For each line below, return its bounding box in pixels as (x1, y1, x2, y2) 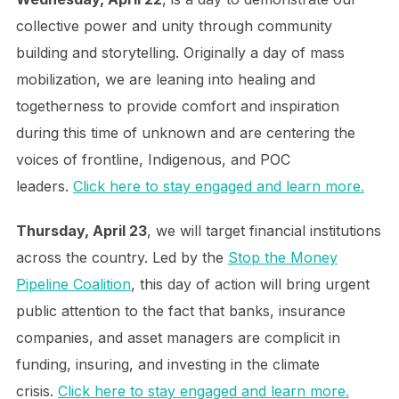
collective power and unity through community (15, 17, 332, 35)
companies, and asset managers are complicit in (15, 329, 340, 346)
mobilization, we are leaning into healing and (15, 70, 315, 88)
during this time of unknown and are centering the (15, 124, 355, 142)
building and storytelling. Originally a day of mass (15, 44, 345, 61)
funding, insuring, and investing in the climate (15, 355, 320, 373)
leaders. (15, 177, 73, 195)
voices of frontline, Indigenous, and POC (15, 151, 290, 168)
